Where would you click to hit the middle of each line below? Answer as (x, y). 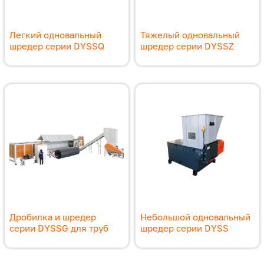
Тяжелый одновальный (190, 34)
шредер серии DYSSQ (57, 46)
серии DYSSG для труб (59, 228)
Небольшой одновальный (195, 217)
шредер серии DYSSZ (187, 46)
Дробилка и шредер (53, 217)
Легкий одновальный (55, 34)
